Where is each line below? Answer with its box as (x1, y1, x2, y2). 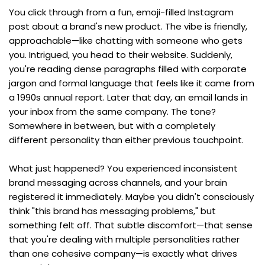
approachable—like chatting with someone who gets (9, 34, 243, 47)
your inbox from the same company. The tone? (9, 105, 216, 118)
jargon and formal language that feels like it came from (9, 76, 254, 89)
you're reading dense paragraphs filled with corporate (9, 62, 247, 75)
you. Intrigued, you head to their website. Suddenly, (9, 48, 232, 61)
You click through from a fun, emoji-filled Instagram (9, 5, 234, 18)
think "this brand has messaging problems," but (9, 204, 216, 217)
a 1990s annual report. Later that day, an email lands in (9, 91, 248, 104)
